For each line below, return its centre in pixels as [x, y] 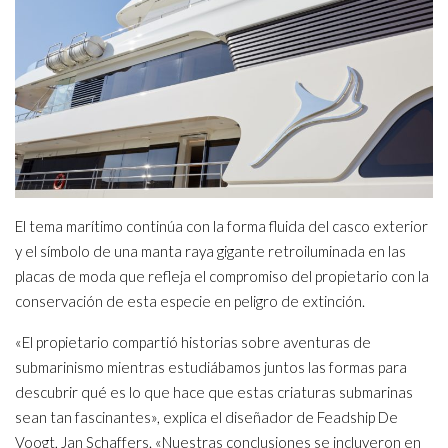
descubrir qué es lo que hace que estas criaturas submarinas [214, 391]
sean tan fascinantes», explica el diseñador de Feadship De [206, 416]
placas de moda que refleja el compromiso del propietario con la [222, 275]
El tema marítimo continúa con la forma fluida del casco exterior [221, 225]
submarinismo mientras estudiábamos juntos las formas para [211, 366]
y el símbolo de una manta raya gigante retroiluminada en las [210, 250]
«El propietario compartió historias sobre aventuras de [193, 341]
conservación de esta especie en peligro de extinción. [190, 300]
